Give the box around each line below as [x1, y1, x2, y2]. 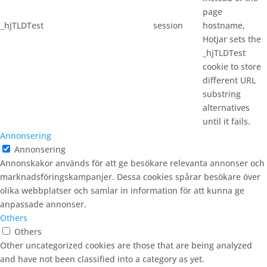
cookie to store [203, 61, 261, 72]
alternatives [203, 102, 250, 113]
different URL [203, 74, 256, 86]
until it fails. [203, 116, 250, 127]
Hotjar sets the [203, 33, 261, 45]
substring [203, 88, 241, 100]
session [153, 20, 183, 31]
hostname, [203, 20, 245, 31]
